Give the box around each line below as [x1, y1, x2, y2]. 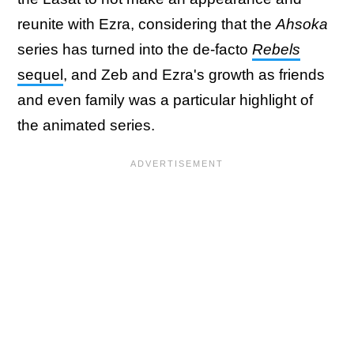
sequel [17, 66, 63, 83]
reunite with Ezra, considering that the [17, 15, 276, 32]
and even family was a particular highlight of [17, 91, 313, 108]
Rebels [252, 40, 300, 58]
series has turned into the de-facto [17, 40, 252, 58]
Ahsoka [276, 15, 328, 32]
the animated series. [17, 116, 155, 134]
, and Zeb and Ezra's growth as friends [63, 66, 325, 83]
